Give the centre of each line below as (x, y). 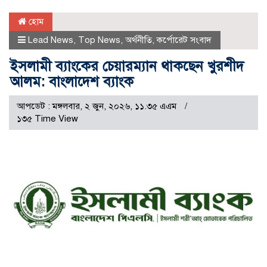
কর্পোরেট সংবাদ (184, 40)
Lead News (51, 40)
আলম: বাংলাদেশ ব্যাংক (72, 81)
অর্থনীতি (139, 40)
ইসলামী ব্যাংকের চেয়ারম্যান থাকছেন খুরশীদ (127, 66)
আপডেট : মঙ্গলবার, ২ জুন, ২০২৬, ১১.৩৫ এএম (98, 106)
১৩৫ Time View (47, 118)
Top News (99, 40)
